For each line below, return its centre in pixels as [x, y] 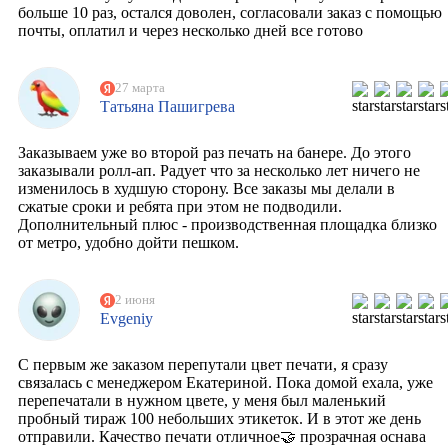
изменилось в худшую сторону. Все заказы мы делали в [206, 189]
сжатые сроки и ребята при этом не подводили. [180, 207]
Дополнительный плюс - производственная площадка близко [227, 225]
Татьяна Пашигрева [167, 106]
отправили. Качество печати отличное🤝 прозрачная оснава [222, 437]
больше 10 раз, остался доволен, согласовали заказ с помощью [230, 13]
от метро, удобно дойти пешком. [128, 243]
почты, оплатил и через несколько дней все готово [190, 31]
